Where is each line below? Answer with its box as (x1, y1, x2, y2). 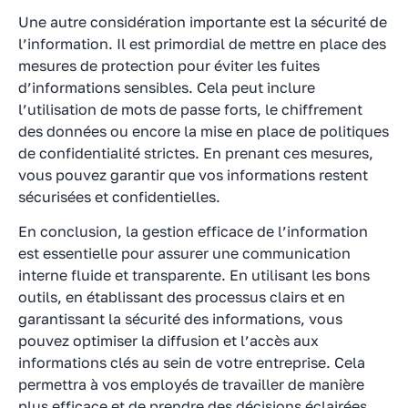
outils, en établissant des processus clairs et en (18, 288, 345, 307)
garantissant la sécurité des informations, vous (18, 310, 342, 329)
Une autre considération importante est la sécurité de (18, 12, 387, 31)
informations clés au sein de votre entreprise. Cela (18, 353, 365, 372)
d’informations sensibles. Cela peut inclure (18, 77, 315, 97)
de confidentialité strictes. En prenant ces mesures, (18, 143, 373, 162)
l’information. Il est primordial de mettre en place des (18, 34, 386, 53)
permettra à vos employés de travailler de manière (18, 375, 364, 394)
